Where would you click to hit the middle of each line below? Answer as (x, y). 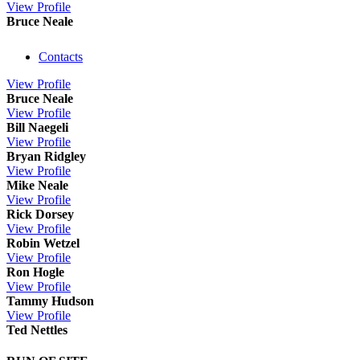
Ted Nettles (37, 329)
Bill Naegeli (37, 127)
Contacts (61, 56)
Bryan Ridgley (46, 156)
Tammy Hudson (50, 301)
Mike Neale (37, 185)
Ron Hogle (35, 272)
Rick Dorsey (40, 214)
